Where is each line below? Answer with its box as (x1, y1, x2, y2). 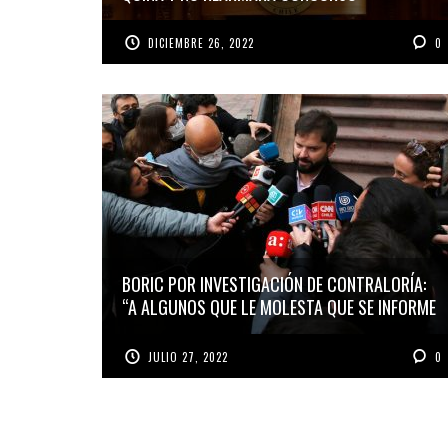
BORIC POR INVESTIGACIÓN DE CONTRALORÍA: (122, 270, 426, 297)
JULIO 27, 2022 (148, 348, 229, 365)
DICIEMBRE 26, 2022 (148, 34, 255, 51)
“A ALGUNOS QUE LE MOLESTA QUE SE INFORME (122, 293, 436, 320)
